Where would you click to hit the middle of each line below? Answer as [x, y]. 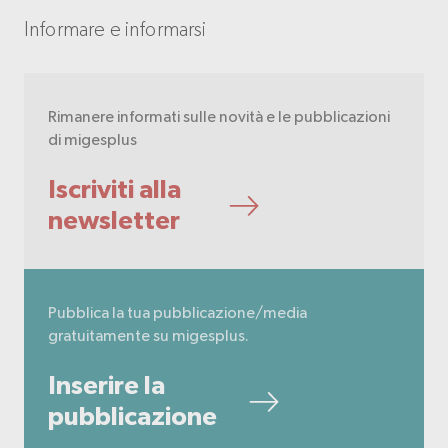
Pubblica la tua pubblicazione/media [177, 312]
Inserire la [106, 386]
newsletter [114, 221]
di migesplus [92, 139]
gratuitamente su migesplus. [148, 335]
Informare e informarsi [115, 29]
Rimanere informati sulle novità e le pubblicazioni [219, 116]
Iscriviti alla [114, 190]
